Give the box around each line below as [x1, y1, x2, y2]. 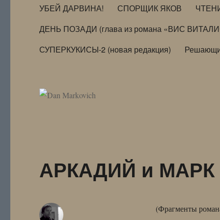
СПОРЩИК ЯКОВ [117, 2, 182, 14]
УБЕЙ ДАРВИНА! [39, 2, 104, 14]
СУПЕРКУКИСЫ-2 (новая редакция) [39, 43, 171, 55]
